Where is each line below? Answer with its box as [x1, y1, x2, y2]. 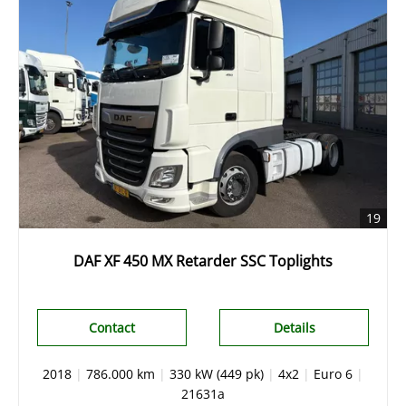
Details [273, 318, 315, 336]
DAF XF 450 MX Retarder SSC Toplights [73, 250, 333, 271]
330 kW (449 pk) [169, 364, 264, 382]
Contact [88, 318, 135, 336]
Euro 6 [314, 364, 353, 382]
